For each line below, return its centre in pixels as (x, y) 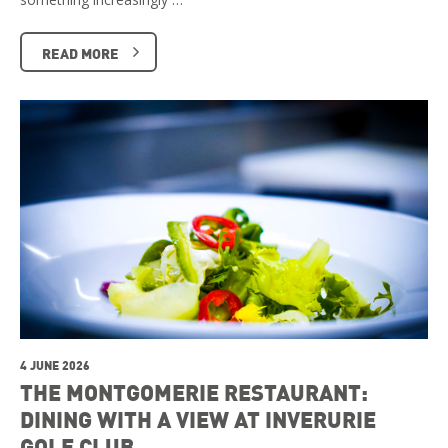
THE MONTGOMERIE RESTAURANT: (194, 391)
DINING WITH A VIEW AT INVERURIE (198, 418)
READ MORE (80, 53)
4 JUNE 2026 (55, 364)
